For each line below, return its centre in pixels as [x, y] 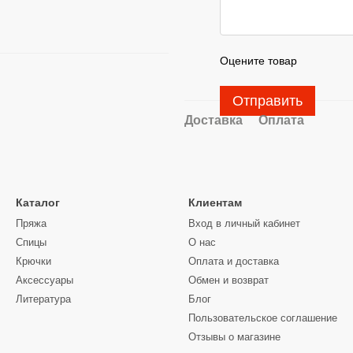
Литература [43, 299]
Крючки [33, 262]
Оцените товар [258, 61]
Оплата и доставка [234, 262]
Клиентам [215, 203]
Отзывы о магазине [234, 337]
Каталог [38, 203]
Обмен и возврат [229, 281]
